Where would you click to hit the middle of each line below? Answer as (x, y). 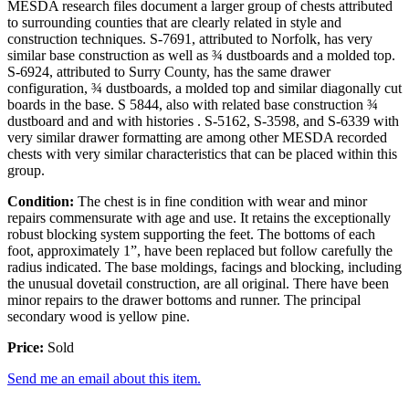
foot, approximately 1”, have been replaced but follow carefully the (200, 251)
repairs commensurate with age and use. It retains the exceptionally (199, 218)
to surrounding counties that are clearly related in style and (174, 23)
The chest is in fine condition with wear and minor (220, 202)
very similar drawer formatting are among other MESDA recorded (197, 138)
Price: (26, 348)
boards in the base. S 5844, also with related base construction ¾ (193, 105)
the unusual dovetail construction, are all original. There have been (198, 284)
